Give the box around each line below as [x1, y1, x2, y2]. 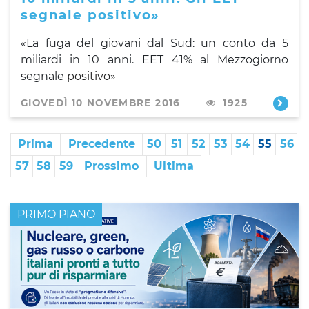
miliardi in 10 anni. [21, 52, 142, 66]
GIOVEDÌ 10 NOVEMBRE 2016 [21, 97, 181, 108]
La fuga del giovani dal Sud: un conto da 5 [26, 36, 288, 50]
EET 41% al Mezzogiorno [141, 52, 289, 66]
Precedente [68, 137, 135, 150]
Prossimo [84, 159, 139, 172]
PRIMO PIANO [17, 207, 95, 221]
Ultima [154, 159, 194, 172]
